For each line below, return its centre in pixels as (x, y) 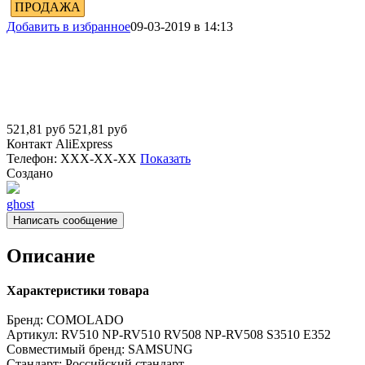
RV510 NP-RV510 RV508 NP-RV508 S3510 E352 (196, 334)
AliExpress (84, 143)
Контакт (29, 143)
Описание (51, 255)
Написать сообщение (65, 220)
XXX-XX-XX (100, 158)
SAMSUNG (161, 349)
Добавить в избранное (68, 26)
